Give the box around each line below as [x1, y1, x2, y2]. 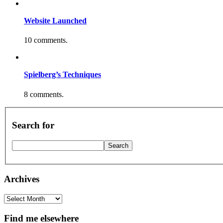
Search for [12, 119, 54, 130]
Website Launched [24, 16, 87, 25]
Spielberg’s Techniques [24, 70, 101, 79]
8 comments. [24, 90, 64, 99]
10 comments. [24, 36, 68, 45]
